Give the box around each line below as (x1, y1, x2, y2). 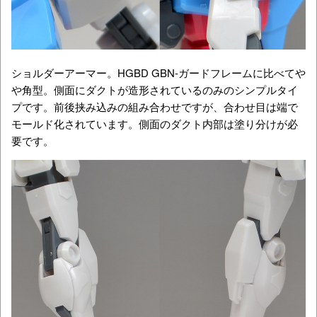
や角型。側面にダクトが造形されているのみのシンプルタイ (11, 81, 298, 97)
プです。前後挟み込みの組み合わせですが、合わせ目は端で (11, 98, 298, 114)
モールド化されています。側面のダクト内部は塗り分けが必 (11, 115, 298, 131)
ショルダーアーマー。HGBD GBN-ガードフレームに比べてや (11, 64, 306, 80)
